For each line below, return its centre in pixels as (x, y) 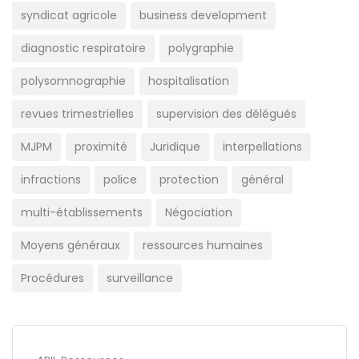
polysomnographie (73, 81)
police (120, 179)
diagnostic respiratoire (83, 48)
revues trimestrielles (77, 114)
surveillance (140, 278)
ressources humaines (203, 245)
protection (189, 179)
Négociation (199, 212)
